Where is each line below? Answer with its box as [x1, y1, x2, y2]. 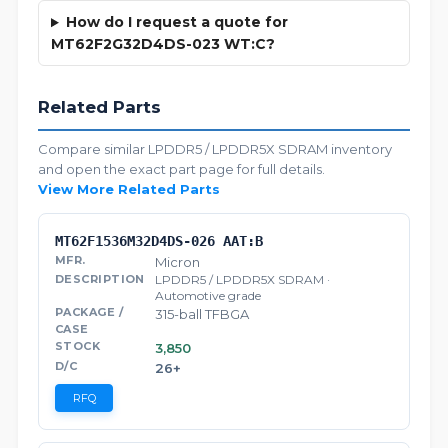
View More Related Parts [38, 181, 220, 198]
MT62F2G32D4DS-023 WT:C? [51, 35, 275, 54]
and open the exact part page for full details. [38, 161, 325, 178]
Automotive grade [155, 288, 261, 304]
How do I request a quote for [65, 13, 288, 32]
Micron [155, 254, 200, 271]
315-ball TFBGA [155, 306, 249, 323]
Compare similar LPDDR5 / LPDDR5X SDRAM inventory [38, 141, 392, 158]
